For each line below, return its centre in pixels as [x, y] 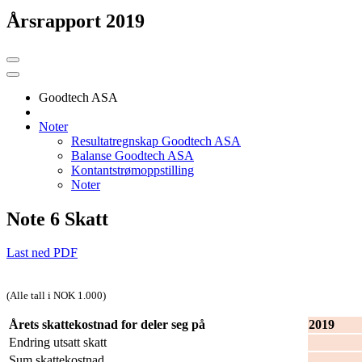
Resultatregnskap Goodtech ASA [156, 141]
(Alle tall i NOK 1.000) [56, 296]
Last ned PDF [42, 253]
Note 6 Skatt [57, 219]
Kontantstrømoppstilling [133, 170]
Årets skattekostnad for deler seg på [107, 325]
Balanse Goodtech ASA [133, 155]
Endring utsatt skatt [58, 343]
